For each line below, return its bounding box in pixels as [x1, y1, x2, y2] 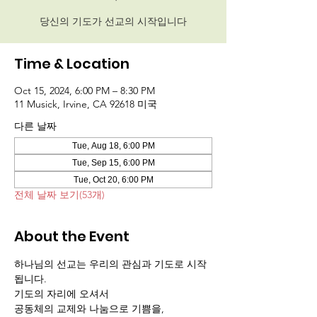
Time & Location [14, 54, 129, 74]
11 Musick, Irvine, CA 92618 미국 [14, 98, 157, 110]
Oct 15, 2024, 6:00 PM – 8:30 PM [14, 84, 155, 97]
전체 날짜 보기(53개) [14, 188, 105, 201]
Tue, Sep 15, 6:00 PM [71, 158, 155, 168]
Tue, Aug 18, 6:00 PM [71, 141, 155, 151]
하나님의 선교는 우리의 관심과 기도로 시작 [14, 258, 207, 270]
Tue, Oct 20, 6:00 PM [73, 175, 154, 185]
